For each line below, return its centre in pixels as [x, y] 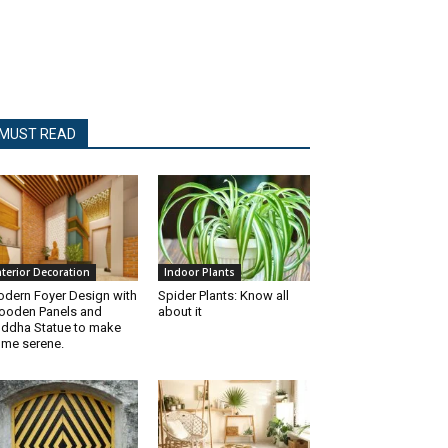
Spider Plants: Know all [223, 296]
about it [180, 312]
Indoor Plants [199, 272]
